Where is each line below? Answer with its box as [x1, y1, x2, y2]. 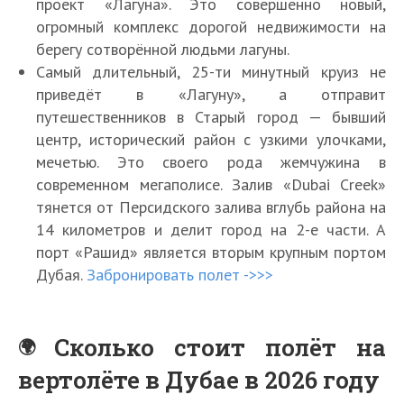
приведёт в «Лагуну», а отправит [36, 83, 386, 105]
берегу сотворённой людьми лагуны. [36, 38, 289, 60]
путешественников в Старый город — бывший [36, 106, 386, 127]
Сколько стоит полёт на [54, 331, 387, 363]
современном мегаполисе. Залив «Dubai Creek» [36, 173, 386, 195]
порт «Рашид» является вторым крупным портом [36, 241, 386, 262]
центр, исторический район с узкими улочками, [36, 128, 386, 150]
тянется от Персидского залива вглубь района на [36, 196, 386, 217]
